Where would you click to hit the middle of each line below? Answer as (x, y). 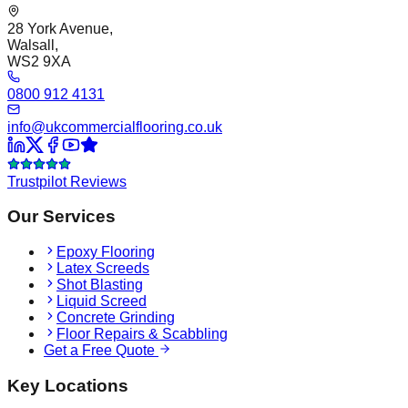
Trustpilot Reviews (67, 181)
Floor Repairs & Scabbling (142, 334)
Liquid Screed (102, 301)
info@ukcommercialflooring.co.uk (115, 127)
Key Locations (68, 385)
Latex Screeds (103, 269)
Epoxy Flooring (106, 252)
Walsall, (33, 45)
